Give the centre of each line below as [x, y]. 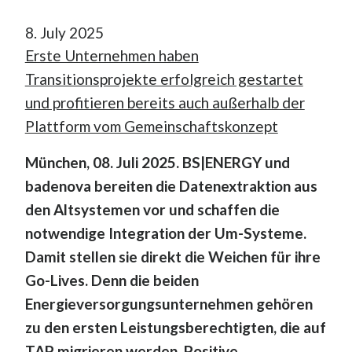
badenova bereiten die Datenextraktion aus [171, 185]
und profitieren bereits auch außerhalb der [165, 102]
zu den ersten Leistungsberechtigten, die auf [175, 327]
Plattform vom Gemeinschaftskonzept [151, 126]
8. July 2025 [64, 32]
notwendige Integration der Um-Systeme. [165, 233]
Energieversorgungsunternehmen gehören [169, 303]
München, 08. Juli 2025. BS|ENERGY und [157, 162]
